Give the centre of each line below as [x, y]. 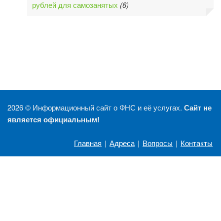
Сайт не [198, 108]
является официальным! [54, 120]
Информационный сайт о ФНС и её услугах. [108, 108]
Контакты [197, 143]
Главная [88, 143]
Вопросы [158, 143]
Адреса [122, 143]
